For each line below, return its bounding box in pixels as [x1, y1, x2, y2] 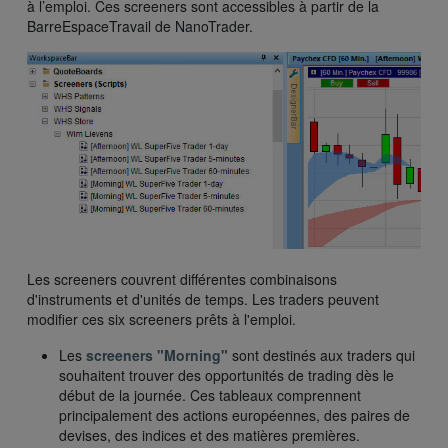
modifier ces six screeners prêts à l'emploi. [27, 309, 296, 330]
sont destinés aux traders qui [228, 345, 415, 366]
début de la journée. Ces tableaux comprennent [59, 385, 361, 406]
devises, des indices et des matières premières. [59, 425, 360, 446]
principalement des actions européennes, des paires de [59, 405, 410, 426]
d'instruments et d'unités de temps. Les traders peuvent [27, 289, 379, 310]
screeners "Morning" [86, 345, 228, 366]
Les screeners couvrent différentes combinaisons [27, 269, 337, 290]
